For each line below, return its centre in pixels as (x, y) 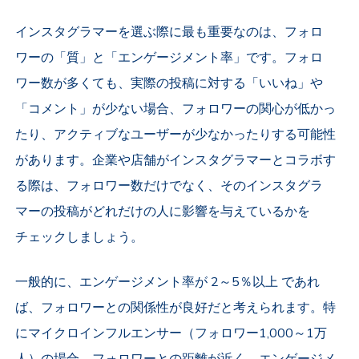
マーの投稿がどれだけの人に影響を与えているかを (163, 212)
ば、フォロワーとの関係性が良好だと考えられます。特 (176, 308)
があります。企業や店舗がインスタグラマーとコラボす (176, 161)
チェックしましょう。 (80, 238)
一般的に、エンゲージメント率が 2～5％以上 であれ (168, 282)
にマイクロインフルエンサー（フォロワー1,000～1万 (171, 334)
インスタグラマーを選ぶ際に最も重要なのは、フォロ (169, 32)
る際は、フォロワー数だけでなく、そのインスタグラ (169, 186)
